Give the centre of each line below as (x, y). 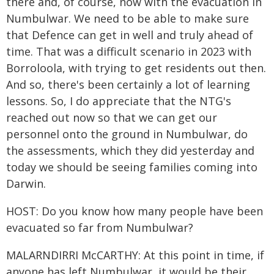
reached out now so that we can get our (112, 117)
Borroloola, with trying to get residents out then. (136, 68)
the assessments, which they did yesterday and (130, 150)
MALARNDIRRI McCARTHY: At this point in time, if (135, 255)
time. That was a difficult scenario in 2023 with (129, 51)
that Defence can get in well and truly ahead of (130, 35)
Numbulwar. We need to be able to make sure (128, 18)
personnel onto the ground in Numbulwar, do (127, 134)
